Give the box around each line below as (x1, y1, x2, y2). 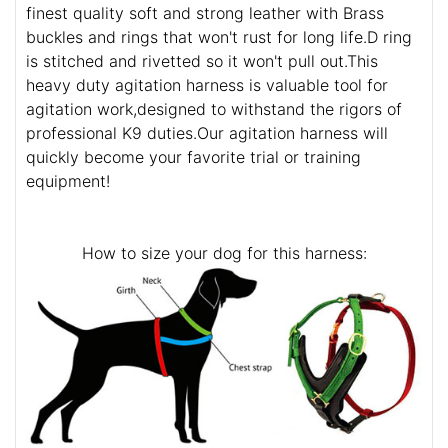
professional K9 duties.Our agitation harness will (26, 123, 388, 144)
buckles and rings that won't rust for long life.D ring (26, 27, 412, 48)
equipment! (26, 171, 110, 192)
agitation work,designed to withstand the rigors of (26, 99, 402, 120)
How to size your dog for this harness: (81, 243, 367, 264)
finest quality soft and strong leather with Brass (26, 3, 384, 24)
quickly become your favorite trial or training (26, 147, 361, 168)
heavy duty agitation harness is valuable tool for (26, 75, 388, 96)
